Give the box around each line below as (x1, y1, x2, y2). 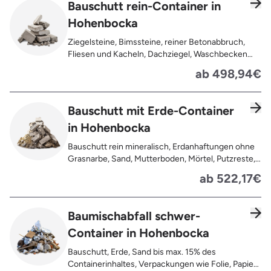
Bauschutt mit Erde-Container (68, 103, 234, 119)
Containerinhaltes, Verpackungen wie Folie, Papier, (68, 258, 258, 269)
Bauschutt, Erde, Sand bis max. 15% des (68, 246, 216, 257)
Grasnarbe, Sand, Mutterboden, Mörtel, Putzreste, (68, 154, 255, 165)
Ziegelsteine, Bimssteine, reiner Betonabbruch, (68, 36, 245, 47)
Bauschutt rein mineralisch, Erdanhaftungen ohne (68, 142, 255, 152)
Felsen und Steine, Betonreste (68, 166, 183, 177)
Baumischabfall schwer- (68, 208, 200, 223)
